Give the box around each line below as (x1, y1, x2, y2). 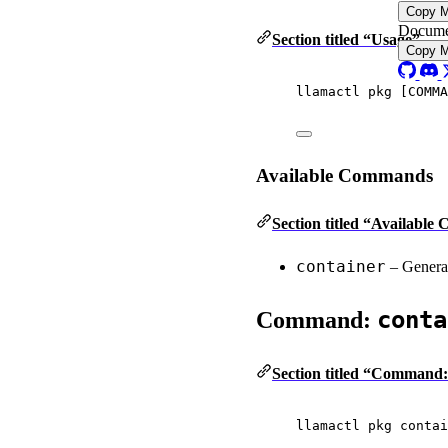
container (296, 257, 386, 277)
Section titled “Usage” (272, 30, 420, 48)
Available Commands (256, 165, 433, 187)
